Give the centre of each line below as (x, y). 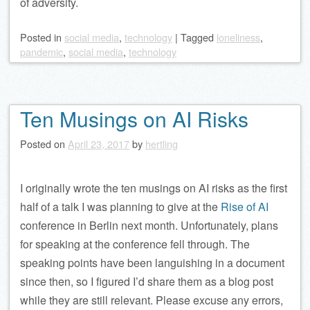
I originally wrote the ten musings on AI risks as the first (154, 188)
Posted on (44, 144)
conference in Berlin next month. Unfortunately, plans (149, 225)
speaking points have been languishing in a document (152, 263)
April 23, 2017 (99, 144)
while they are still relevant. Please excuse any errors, (152, 300)
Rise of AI (245, 207)
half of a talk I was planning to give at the (120, 207)
